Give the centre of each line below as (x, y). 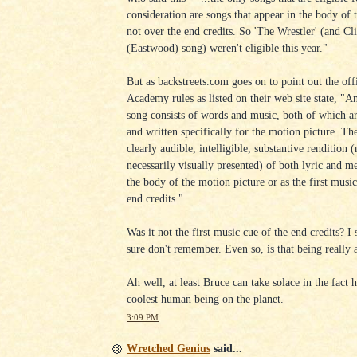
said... (226, 349)
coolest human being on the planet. (205, 298)
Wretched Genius (169, 349)
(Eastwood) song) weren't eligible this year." (227, 47)
